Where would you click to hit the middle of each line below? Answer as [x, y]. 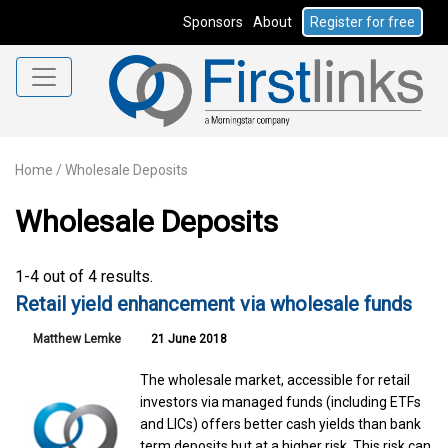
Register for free [362, 22]
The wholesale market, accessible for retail [275, 379]
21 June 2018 [187, 338]
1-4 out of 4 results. [84, 276]
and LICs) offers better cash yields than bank [281, 423]
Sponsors [213, 22]
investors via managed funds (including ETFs [281, 401]
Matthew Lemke [77, 338]
